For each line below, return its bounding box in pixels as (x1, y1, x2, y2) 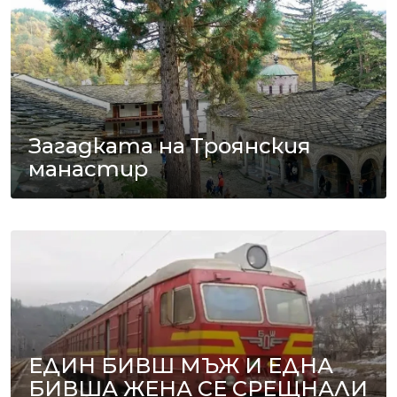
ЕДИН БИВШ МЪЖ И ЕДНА (28, 353, 333, 378)
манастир (28, 155, 148, 182)
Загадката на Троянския (28, 132, 311, 159)
